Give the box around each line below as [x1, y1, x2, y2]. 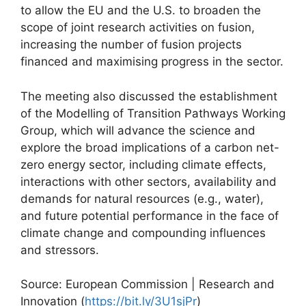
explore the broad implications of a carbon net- [20, 140, 279, 154]
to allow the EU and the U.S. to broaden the [20, 3, 261, 17]
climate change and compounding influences [20, 225, 266, 240]
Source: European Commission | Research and [20, 277, 275, 291]
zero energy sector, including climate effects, [20, 157, 266, 171]
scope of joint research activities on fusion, [20, 20, 255, 34]
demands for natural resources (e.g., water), [20, 191, 264, 206]
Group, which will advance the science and [20, 123, 255, 137]
